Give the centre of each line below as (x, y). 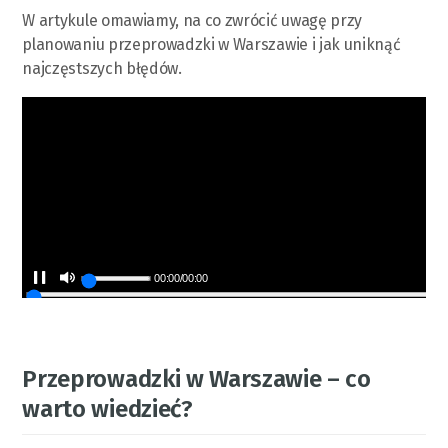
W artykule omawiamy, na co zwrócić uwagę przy (192, 20)
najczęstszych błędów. (102, 68)
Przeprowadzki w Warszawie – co (196, 378)
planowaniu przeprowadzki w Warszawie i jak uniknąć (211, 44)
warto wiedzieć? (107, 408)
